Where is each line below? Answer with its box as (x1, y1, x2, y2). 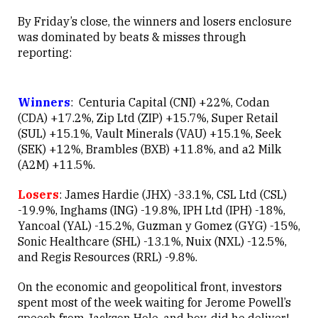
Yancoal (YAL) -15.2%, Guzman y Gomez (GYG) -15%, (18, 219, 300, 233)
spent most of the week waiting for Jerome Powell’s (18, 295, 291, 309)
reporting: (18, 45, 72, 60)
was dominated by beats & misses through (18, 30, 246, 44)
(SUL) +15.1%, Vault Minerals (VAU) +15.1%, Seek (18, 126, 281, 141)
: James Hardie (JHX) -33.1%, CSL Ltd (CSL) (59, 187, 287, 202)
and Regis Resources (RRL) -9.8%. (18, 250, 197, 264)
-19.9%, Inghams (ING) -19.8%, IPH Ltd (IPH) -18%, (18, 203, 285, 217)
